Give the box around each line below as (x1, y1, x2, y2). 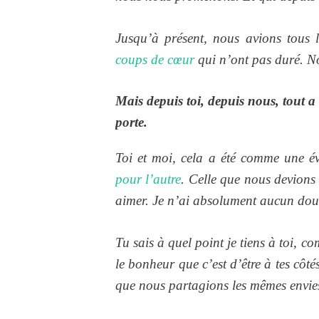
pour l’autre (115, 172, 182, 187)
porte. (115, 115, 147, 130)
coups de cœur (115, 51, 194, 67)
